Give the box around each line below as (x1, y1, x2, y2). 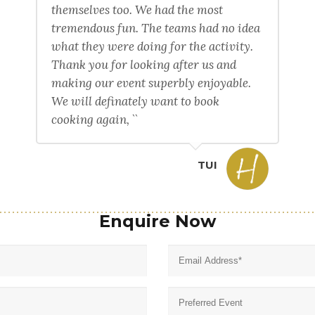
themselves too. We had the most (51, 1, 224, 18)
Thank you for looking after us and (51, 56, 237, 72)
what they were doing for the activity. (51, 38, 254, 54)
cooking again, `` (51, 111, 139, 127)
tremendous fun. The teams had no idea (51, 20, 261, 36)
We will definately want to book (51, 93, 220, 109)
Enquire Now (99, 210, 216, 231)
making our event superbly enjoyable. (51, 75, 252, 91)
